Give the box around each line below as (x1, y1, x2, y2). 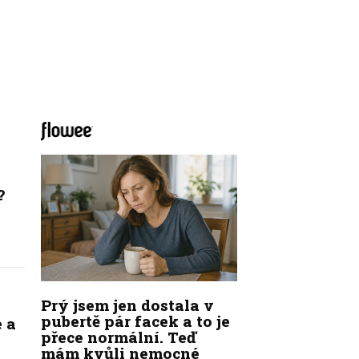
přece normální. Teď (41, 326, 196, 347)
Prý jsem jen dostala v (41, 294, 214, 315)
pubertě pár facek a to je (41, 310, 230, 331)
